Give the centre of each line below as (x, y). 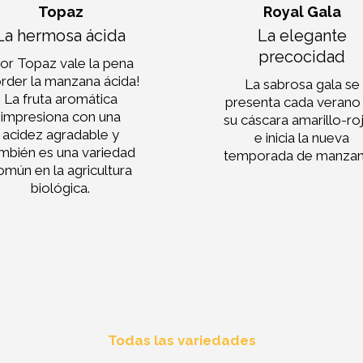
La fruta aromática (60, 99)
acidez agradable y (60, 135)
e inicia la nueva (302, 138)
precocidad (302, 56)
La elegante (302, 35)
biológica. (61, 188)
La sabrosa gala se (302, 85)
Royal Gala (302, 11)
